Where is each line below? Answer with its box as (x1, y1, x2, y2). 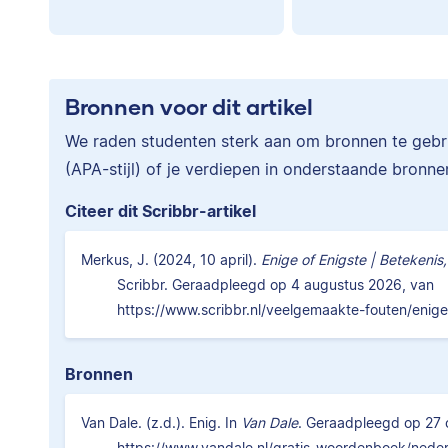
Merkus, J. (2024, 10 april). (81, 250, 261, 268)
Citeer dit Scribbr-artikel (65, 200, 256, 221)
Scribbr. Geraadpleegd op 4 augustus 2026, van (117, 275, 434, 293)
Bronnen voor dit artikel (65, 92, 313, 120)
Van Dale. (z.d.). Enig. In (81, 413, 241, 431)
